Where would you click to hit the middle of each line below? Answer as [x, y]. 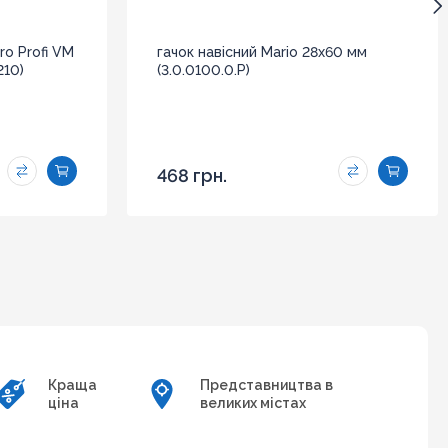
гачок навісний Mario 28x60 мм [262, 51]
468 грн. [192, 175]
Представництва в [266, 385]
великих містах [252, 403]
